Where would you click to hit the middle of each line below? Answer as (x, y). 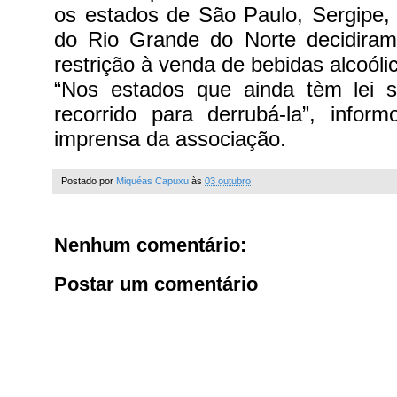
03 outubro (228, 181)
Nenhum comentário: (150, 245)
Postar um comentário (156, 284)
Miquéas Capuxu (152, 181)
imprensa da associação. (170, 139)
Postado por (89, 181)
